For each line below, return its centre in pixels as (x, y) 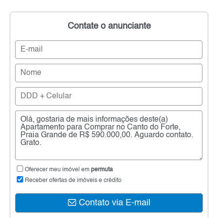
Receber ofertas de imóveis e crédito (73, 181)
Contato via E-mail (113, 203)
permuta (102, 170)
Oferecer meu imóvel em (58, 170)
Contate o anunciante (109, 27)
